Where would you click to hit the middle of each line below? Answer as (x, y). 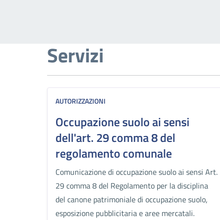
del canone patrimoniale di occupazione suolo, (132, 199)
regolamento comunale (114, 153)
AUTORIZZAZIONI (81, 101)
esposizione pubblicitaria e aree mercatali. (125, 213)
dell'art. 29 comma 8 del (115, 137)
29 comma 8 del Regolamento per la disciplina (132, 186)
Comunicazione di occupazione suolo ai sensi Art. (137, 172)
